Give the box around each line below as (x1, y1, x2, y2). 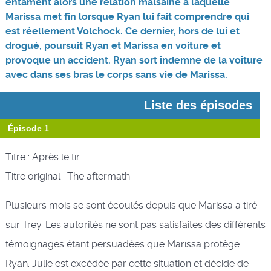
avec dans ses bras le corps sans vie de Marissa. (5, 69, 227, 81)
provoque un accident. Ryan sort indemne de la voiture (5, 54, 263, 67)
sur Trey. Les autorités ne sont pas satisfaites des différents (5, 218, 266, 230)
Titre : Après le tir (5, 151, 80, 163)
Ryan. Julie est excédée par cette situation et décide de (5, 257, 249, 269)
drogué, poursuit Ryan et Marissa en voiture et (5, 40, 221, 52)
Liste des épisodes (144, 99, 253, 113)
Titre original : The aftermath (5, 170, 130, 182)
